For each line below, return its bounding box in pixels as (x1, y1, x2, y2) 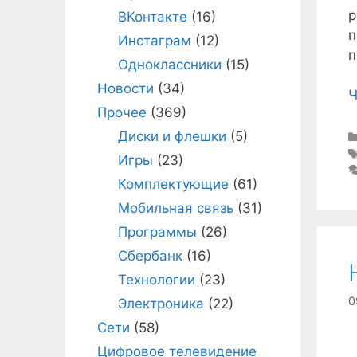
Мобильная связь (117, 200, 233, 216)
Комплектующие (117, 176, 229, 192)
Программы (117, 224, 197, 240)
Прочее (97, 104, 147, 120)
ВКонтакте (117, 9, 187, 25)
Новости (97, 80, 154, 96)
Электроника (117, 296, 204, 312)
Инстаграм (117, 33, 191, 49)
